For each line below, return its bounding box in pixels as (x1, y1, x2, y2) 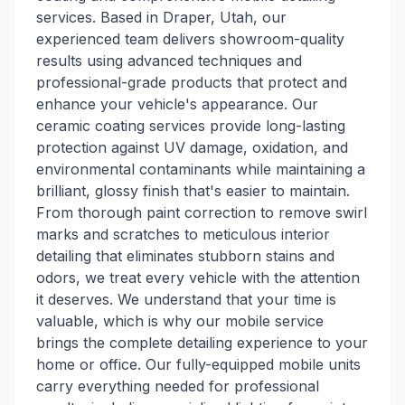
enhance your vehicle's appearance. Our (36, 95, 318, 113)
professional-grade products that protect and (36, 73, 347, 91)
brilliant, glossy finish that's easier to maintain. (36, 182, 350, 200)
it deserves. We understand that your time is (36, 290, 336, 308)
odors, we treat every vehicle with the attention (36, 268, 360, 287)
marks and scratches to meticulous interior (36, 225, 330, 243)
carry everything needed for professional (36, 377, 319, 395)
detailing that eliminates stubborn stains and (36, 247, 334, 265)
